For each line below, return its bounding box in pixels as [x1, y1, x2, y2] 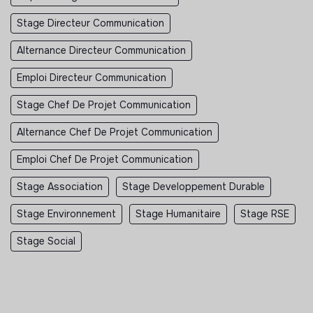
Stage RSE [240, 207, 289, 220]
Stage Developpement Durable [122, 180, 265, 193]
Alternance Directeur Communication [17, 43, 186, 57]
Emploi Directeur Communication [17, 71, 166, 84]
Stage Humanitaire [136, 207, 221, 220]
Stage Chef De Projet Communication [17, 98, 191, 111]
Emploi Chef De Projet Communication [17, 152, 193, 166]
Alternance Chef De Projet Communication [17, 125, 212, 138]
